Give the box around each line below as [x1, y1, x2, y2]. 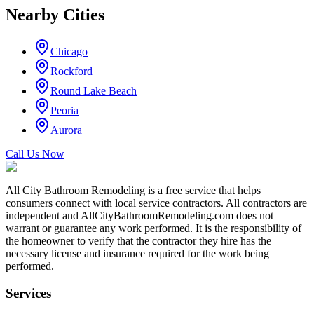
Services [6, 286, 51, 301]
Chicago [50, 46, 88, 58]
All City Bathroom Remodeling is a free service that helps [6, 184, 261, 197]
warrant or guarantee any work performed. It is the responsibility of [6, 222, 301, 235]
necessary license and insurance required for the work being [6, 247, 269, 260]
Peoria [50, 104, 78, 117]
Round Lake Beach [50, 85, 137, 97]
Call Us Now [6, 148, 64, 161]
